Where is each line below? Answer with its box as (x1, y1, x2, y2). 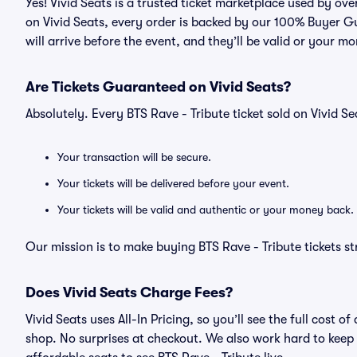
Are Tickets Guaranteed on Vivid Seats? (25, 79, 291, 95)
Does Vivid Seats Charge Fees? (25, 284, 233, 300)
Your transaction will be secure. (57, 151, 211, 163)
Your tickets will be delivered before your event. (57, 177, 289, 190)
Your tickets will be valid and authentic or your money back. (57, 203, 354, 216)
